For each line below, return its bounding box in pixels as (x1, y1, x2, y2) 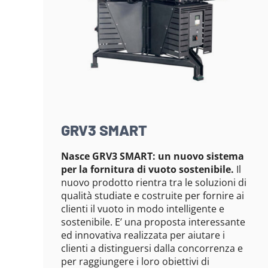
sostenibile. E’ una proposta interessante (60, 215, 245, 229)
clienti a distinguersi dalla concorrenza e (60, 242, 243, 255)
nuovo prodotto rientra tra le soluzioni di (60, 176, 246, 190)
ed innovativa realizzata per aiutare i (60, 229, 225, 242)
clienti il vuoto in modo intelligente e (60, 202, 224, 216)
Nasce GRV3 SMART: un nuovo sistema (60, 150, 244, 163)
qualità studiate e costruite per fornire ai (60, 189, 244, 203)
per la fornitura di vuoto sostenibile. (60, 163, 234, 176)
